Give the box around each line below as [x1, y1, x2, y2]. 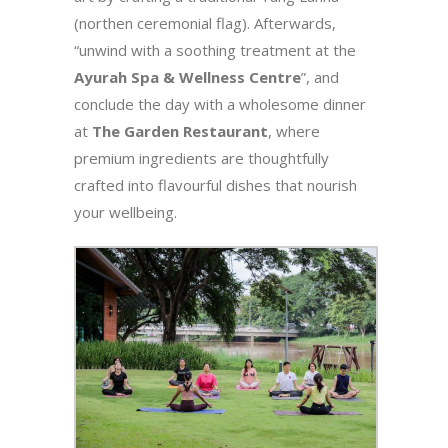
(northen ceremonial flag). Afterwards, [74, 12, 336, 33]
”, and [301, 66, 339, 87]
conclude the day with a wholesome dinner [74, 93, 366, 114]
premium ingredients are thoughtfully [74, 147, 329, 168]
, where [268, 120, 320, 141]
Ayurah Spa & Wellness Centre [74, 66, 301, 87]
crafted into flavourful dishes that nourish [74, 174, 357, 195]
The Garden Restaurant [92, 120, 268, 141]
